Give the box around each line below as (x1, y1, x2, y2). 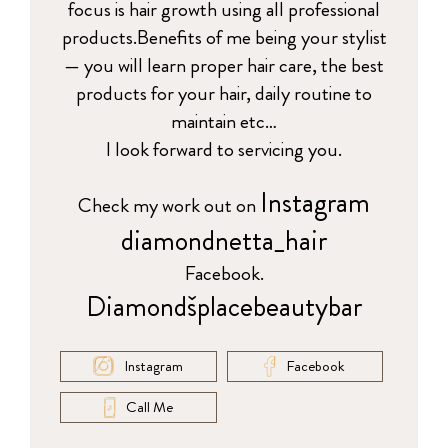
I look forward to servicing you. (106, 134, 342, 164)
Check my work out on (78, 190, 260, 220)
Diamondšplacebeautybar (86, 286, 362, 327)
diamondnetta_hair (121, 220, 327, 261)
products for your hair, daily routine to (76, 78, 372, 108)
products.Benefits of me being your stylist (61, 22, 387, 52)
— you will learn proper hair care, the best (64, 50, 384, 80)
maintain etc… (171, 106, 277, 136)
